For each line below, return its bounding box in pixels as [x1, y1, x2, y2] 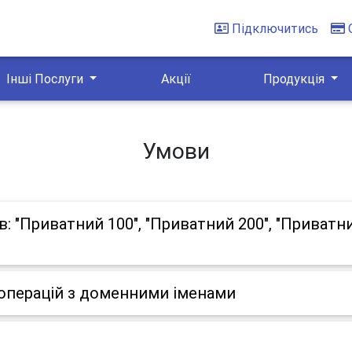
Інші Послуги [5, 71, 86, 86]
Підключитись [232, 20, 319, 36]
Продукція [262, 71, 328, 86]
